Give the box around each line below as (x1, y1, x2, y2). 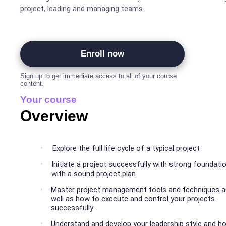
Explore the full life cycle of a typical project (52, 144, 200, 153)
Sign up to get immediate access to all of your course (20, 72, 177, 80)
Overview (20, 107, 88, 125)
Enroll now (81, 49, 124, 59)
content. (20, 80, 44, 88)
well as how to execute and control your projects (51, 194, 215, 204)
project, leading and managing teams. (20, 4, 144, 14)
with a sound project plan (51, 169, 136, 179)
